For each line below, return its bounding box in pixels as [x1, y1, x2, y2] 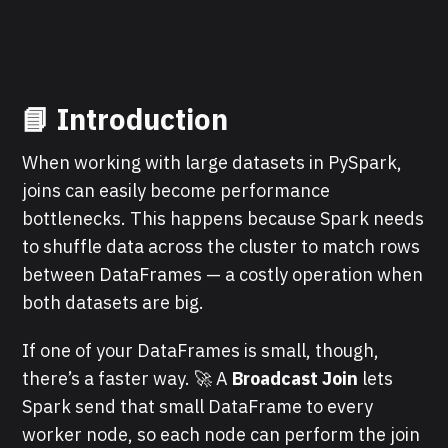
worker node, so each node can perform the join [22, 422, 421, 446]
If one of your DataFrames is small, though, [22, 338, 380, 362]
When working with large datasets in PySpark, [22, 150, 403, 174]
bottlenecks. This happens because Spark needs [22, 206, 425, 230]
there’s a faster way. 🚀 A [22, 366, 233, 390]
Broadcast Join [232, 366, 359, 390]
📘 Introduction [21, 99, 229, 138]
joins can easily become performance [22, 178, 331, 202]
